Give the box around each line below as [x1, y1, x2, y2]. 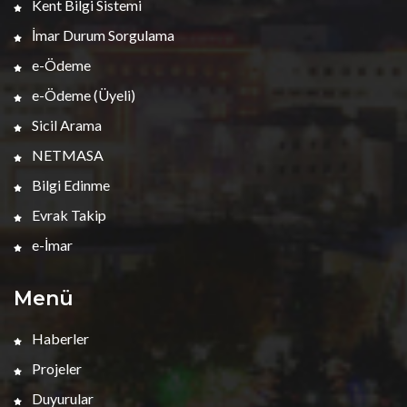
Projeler [29, 360, 82, 377]
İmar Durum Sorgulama [29, 26, 174, 44]
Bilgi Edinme [29, 176, 110, 194]
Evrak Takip [29, 206, 106, 223]
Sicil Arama [29, 116, 102, 134]
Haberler [29, 330, 89, 347]
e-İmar [29, 236, 73, 253]
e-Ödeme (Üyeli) [29, 86, 135, 104]
